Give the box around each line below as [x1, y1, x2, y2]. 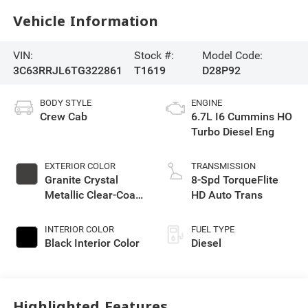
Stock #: [133, 48, 174, 62]
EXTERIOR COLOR [44, 161, 115, 172]
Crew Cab [39, 110, 87, 124]
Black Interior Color [44, 236, 140, 250]
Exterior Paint [44, 203, 111, 217]
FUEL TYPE [191, 224, 234, 235]
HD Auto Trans [191, 188, 263, 202]
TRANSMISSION [191, 161, 256, 172]
